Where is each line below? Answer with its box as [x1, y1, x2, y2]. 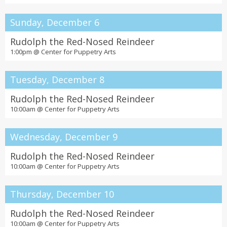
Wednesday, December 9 [10, 131, 118, 143]
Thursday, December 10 [10, 188, 114, 200]
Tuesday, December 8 [10, 73, 104, 86]
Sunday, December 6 [10, 16, 99, 28]
